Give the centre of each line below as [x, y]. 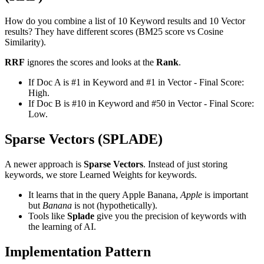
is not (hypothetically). [115, 206]
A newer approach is [44, 164]
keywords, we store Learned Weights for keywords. [101, 175]
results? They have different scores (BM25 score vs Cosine [114, 32]
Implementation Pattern [78, 251]
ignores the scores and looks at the [90, 62]
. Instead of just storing [185, 164]
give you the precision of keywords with [170, 216]
